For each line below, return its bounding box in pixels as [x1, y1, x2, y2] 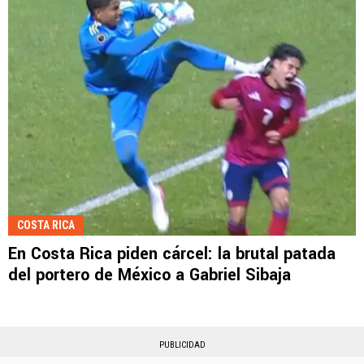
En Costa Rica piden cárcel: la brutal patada [8, 241, 336, 266]
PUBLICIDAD [158, 339, 206, 350]
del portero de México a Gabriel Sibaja [8, 262, 291, 287]
